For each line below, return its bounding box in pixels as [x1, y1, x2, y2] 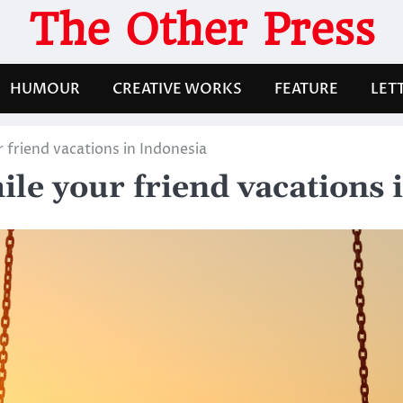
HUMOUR [10, 78, 80, 99]
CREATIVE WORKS [112, 78, 242, 99]
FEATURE [274, 78, 338, 99]
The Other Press [28, 4, 375, 55]
